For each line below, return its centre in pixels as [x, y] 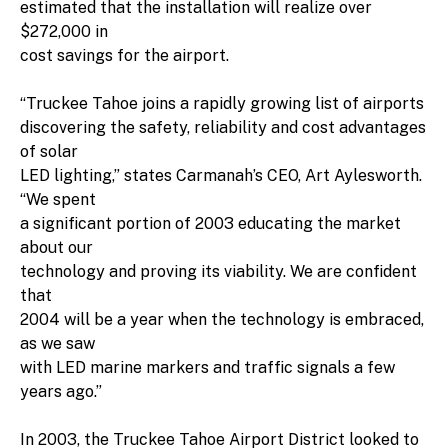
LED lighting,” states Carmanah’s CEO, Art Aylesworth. [221, 175]
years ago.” [61, 391]
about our [56, 247]
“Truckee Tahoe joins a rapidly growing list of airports [222, 103]
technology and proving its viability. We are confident [218, 271]
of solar [49, 151]
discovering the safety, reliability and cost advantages [223, 127]
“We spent [58, 199]
